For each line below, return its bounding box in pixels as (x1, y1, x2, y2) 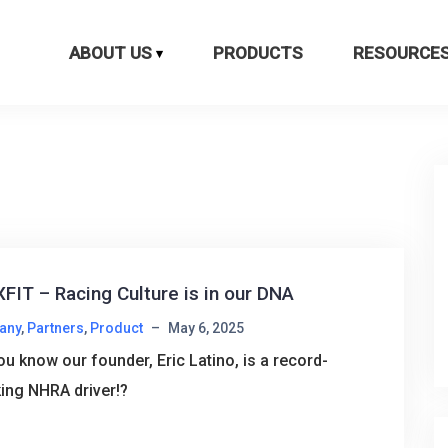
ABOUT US (69, 42, 152, 63)
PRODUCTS (213, 42, 303, 63)
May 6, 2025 (167, 320, 244, 336)
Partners (26, 320, 84, 336)
